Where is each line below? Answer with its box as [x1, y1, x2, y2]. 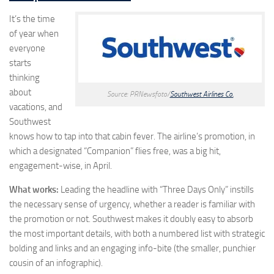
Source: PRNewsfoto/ [106, 90, 170, 99]
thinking [9, 72, 40, 84]
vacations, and [9, 102, 62, 113]
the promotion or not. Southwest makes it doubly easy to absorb [9, 213, 253, 225]
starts [9, 57, 31, 69]
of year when [9, 28, 59, 40]
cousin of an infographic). [9, 257, 103, 269]
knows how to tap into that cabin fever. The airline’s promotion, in [9, 131, 255, 143]
